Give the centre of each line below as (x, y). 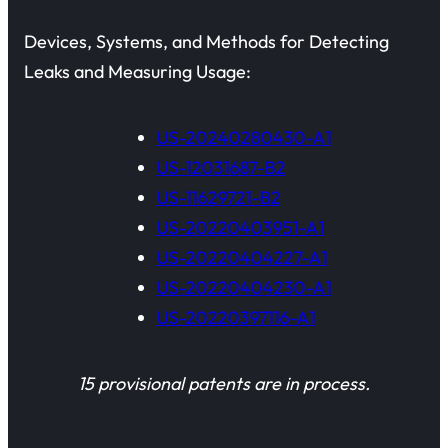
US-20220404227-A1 (242, 258)
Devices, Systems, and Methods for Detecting (206, 42)
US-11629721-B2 (218, 198)
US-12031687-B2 (221, 168)
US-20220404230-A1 (244, 288)
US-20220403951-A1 (240, 228)
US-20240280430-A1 (244, 138)
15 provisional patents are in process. (224, 384)
